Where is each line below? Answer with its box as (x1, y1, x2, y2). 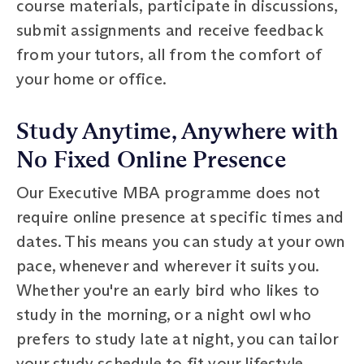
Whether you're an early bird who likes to (16, 279, 320, 300)
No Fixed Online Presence (16, 145, 286, 174)
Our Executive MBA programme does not (16, 182, 321, 202)
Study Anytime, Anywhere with (16, 117, 339, 145)
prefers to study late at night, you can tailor (16, 328, 339, 349)
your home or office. (16, 68, 167, 89)
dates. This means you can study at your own (16, 231, 345, 251)
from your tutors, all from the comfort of (16, 44, 323, 64)
